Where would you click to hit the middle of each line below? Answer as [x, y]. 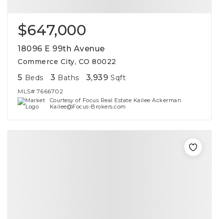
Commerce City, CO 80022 [67, 62]
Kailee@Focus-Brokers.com [88, 107]
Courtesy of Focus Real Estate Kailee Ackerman [116, 100]
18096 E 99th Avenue [61, 49]
